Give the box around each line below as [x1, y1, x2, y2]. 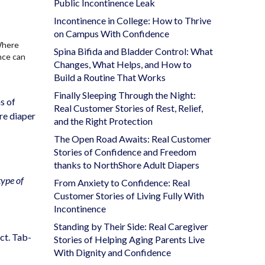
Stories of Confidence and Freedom [54, 146, 196, 157]
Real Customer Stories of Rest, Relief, [54, 102, 203, 114]
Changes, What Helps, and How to [54, 58, 192, 70]
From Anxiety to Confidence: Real [54, 176, 190, 188]
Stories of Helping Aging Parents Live [54, 233, 205, 245]
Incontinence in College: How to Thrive [54, 14, 211, 26]
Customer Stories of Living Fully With [54, 189, 204, 201]
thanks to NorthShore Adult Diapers [54, 159, 199, 170]
